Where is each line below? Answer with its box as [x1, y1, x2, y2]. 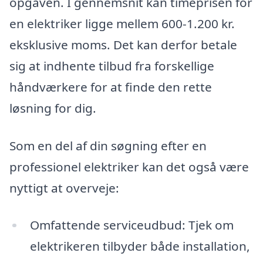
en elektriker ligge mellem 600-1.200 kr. [9, 15, 235, 32]
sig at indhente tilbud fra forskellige [9, 58, 214, 75]
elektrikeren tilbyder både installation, [29, 238, 250, 255]
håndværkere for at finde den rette [9, 79, 212, 96]
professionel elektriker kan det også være [9, 158, 249, 175]
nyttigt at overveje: [9, 179, 119, 196]
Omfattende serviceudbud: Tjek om [29, 217, 234, 234]
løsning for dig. [9, 100, 96, 117]
